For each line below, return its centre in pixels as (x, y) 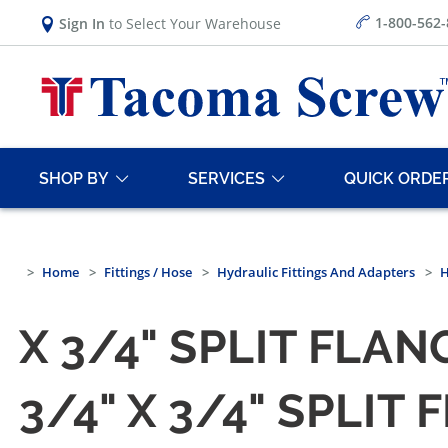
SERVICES (226, 178)
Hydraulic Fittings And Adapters (316, 272)
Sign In (82, 23)
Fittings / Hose (148, 272)
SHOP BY (74, 178)
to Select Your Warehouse (193, 23)
